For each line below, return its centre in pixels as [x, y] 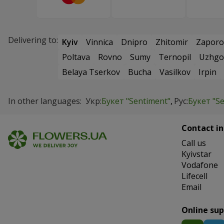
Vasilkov [175, 72]
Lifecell [194, 176]
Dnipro [134, 42]
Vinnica [99, 42]
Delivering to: [33, 40]
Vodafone [199, 165]
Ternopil [175, 57]
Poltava [76, 57]
